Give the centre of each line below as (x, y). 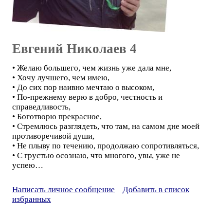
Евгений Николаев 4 (74, 49)
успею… (28, 165)
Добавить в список (156, 190)
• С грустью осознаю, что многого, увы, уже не (96, 155)
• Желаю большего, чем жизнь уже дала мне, (92, 68)
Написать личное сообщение (64, 190)
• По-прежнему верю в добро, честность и (87, 97)
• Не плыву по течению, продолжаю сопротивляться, (106, 146)
